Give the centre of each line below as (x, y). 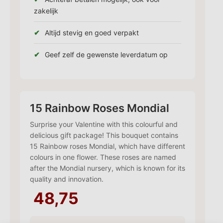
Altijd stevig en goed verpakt (92, 32)
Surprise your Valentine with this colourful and (104, 124)
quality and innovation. (67, 179)
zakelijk (46, 10)
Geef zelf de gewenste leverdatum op (106, 54)
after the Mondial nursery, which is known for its (108, 168)
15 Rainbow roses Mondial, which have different (108, 146)
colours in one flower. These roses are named (103, 157)
